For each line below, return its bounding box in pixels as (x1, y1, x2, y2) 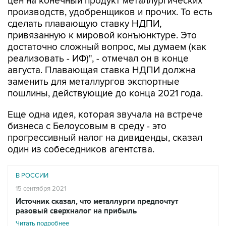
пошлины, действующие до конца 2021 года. (8, 88, 203, 99)
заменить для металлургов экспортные (8, 76, 180, 88)
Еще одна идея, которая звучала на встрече (8, 109, 203, 121)
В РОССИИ (16, 172, 48, 180)
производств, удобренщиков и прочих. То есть (8, 7, 212, 18)
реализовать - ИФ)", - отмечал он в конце (8, 53, 189, 65)
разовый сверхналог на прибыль (16, 206, 137, 216)
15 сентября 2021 (16, 185, 66, 193)
